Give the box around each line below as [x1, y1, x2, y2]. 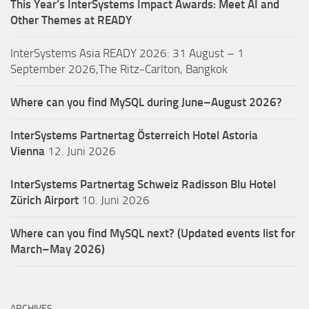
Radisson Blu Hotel [181, 177, 276, 191]
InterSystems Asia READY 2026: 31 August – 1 [10, 46, 244, 60]
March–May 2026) [10, 241, 105, 256]
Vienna [10, 143, 45, 158]
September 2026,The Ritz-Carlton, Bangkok [10, 61, 228, 76]
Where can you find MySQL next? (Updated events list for [10, 226, 295, 240]
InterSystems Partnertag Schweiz [10, 177, 179, 191]
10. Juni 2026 [79, 192, 150, 207]
